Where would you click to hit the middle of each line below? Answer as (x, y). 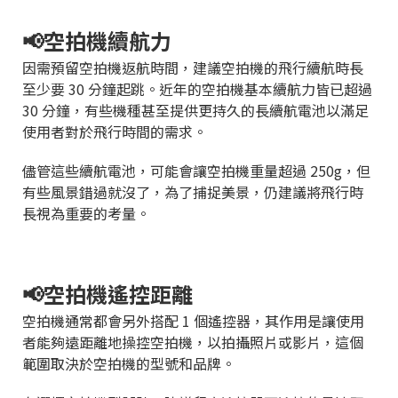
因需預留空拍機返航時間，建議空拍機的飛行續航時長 (193, 67)
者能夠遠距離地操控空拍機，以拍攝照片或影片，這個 (193, 342)
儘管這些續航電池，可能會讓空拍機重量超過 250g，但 (196, 170)
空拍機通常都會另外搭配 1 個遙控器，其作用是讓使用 (193, 320)
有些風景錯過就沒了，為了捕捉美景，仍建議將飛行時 (193, 191)
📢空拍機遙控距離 (107, 293)
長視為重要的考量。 (88, 213)
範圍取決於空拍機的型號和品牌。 (129, 363)
